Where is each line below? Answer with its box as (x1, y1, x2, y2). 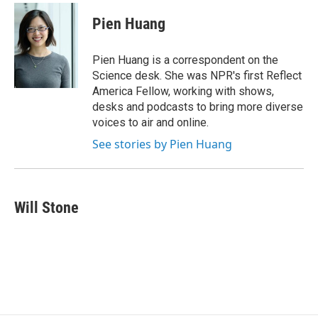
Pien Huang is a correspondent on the (92, 53, 278, 67)
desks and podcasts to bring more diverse (92, 100, 303, 114)
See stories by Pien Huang (92, 136, 232, 152)
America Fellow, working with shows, (92, 84, 274, 98)
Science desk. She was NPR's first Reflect (92, 69, 302, 82)
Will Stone (14, 199, 79, 216)
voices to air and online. (92, 116, 209, 129)
